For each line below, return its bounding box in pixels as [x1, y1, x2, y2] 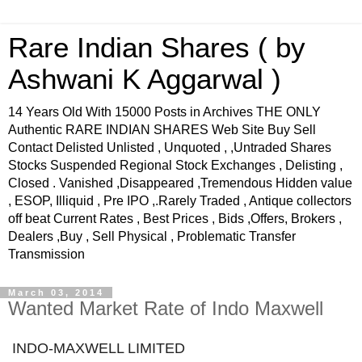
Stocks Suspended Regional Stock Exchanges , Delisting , [8, 158, 343, 172]
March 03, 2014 [8, 288, 104, 297]
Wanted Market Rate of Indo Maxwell [8, 297, 323, 319]
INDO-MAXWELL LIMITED [8, 339, 185, 356]
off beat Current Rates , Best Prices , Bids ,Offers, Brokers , [8, 212, 342, 225]
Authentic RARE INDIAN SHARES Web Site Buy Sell [8, 123, 316, 137]
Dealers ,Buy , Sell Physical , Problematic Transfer [8, 229, 296, 243]
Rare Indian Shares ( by [8, 32, 305, 63]
